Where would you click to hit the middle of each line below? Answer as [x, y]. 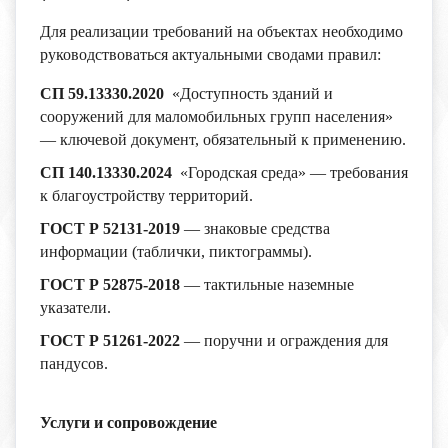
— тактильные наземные [267, 284]
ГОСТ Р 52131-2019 [110, 228]
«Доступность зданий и [248, 93]
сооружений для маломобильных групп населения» [216, 116]
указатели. [75, 307]
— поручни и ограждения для [284, 340]
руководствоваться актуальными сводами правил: [210, 54]
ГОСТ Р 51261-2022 [110, 340]
